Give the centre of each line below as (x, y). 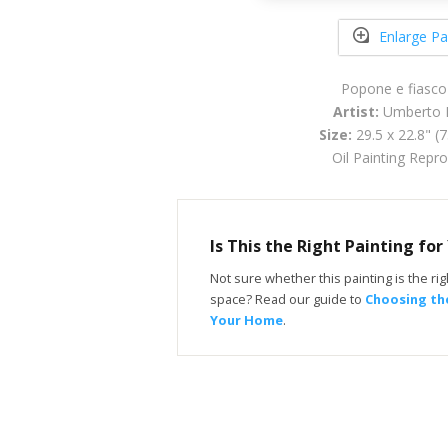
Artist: (356, 111)
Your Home (246, 319)
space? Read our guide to (287, 298)
